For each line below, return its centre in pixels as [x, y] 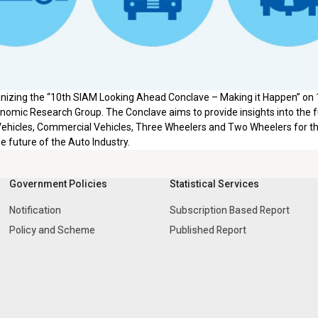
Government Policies [58, 184]
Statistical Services [214, 184]
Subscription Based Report [230, 210]
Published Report [208, 230]
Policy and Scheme [52, 230]
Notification [35, 210]
